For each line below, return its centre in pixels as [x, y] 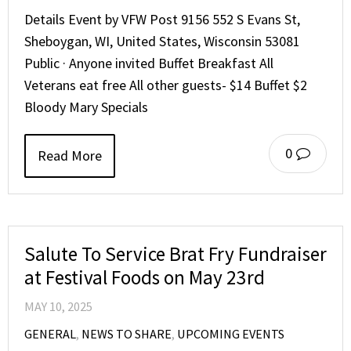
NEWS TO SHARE [127, 333]
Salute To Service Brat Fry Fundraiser [175, 253]
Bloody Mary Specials [86, 107]
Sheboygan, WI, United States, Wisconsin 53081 [162, 41]
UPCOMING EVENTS [231, 333]
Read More [70, 155]
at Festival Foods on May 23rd [145, 277]
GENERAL [50, 333]
